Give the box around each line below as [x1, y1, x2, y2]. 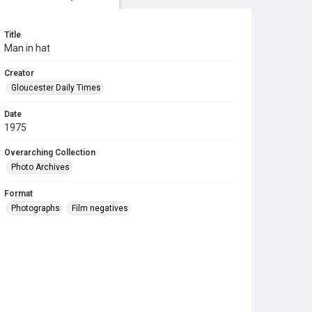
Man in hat [4, 42, 50, 54]
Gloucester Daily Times [11, 83, 101, 93]
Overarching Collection [4, 148, 95, 157]
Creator [4, 68, 34, 78]
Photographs [11, 203, 60, 213]
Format [4, 189, 33, 198]
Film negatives [72, 203, 128, 213]
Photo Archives [11, 162, 70, 172]
